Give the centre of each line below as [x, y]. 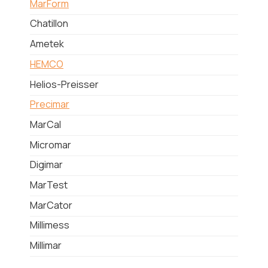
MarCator [51, 205]
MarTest [49, 185]
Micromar [51, 144]
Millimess [50, 225]
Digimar [46, 165]
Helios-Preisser [64, 84]
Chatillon [49, 24]
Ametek [47, 44]
